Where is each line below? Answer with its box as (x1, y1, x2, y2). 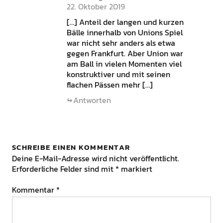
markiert (118, 162, 152, 175)
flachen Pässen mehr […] (66, 78, 153, 91)
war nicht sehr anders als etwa (66, 36, 175, 49)
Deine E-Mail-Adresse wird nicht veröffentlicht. (11, 152, 179, 164)
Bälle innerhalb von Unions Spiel (66, 26, 183, 38)
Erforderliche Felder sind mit (11, 162, 115, 175)
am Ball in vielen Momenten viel (66, 57, 182, 70)
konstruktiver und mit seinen (66, 68, 170, 80)
